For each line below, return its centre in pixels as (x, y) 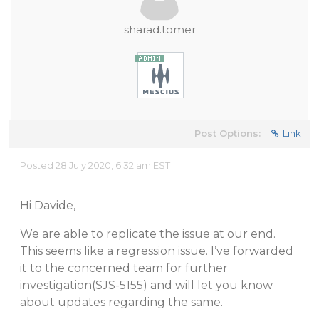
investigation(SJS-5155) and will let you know (146, 285)
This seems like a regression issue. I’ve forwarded (157, 251)
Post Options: (228, 133)
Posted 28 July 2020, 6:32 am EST (95, 165)
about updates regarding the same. (121, 302)
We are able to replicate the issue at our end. (148, 234)
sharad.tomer (159, 30)
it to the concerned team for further (124, 268)
